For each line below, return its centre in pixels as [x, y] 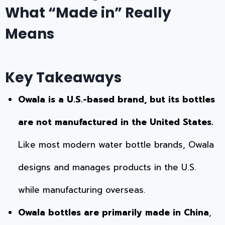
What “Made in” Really [88, 13]
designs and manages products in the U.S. [107, 167]
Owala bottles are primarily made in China [113, 212]
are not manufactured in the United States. [116, 122]
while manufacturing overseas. [82, 190]
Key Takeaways [63, 77]
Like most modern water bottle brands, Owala [116, 144]
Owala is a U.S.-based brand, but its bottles [116, 99]
